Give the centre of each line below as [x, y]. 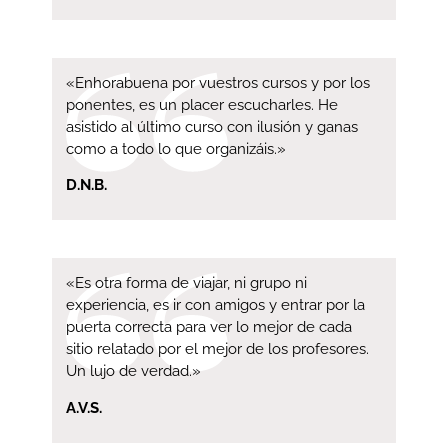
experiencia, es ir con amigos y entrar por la [215, 305]
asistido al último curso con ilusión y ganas [212, 126]
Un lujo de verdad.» [133, 371]
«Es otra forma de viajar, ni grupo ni [186, 283]
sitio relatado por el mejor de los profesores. [217, 349]
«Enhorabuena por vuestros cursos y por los [218, 82]
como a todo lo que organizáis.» [176, 148]
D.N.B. [86, 184]
